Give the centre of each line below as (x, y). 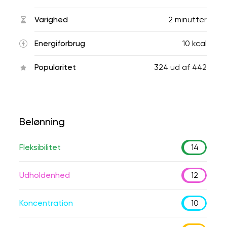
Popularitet (55, 67)
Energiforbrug (60, 43)
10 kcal (195, 43)
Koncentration (46, 203)
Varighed (51, 20)
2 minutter (187, 20)
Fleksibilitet (40, 147)
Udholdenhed (45, 175)
